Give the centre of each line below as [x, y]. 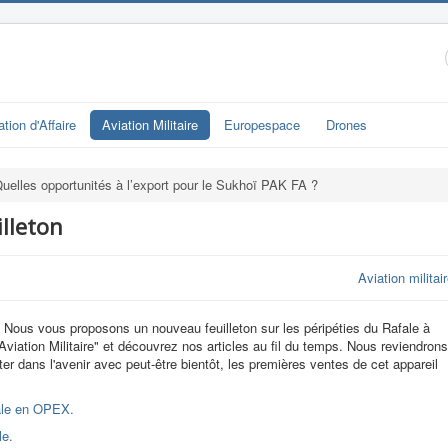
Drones [346, 124]
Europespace [262, 124]
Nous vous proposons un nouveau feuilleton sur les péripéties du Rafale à [217, 327]
